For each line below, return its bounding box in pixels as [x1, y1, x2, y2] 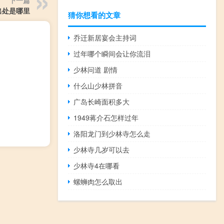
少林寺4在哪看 [73, 160, 120, 171]
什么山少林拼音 [73, 80, 123, 91]
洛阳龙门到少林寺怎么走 [73, 128, 151, 139]
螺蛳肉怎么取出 [73, 176, 123, 187]
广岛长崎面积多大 [73, 96, 130, 107]
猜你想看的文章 [68, 9, 120, 21]
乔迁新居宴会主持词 [73, 32, 137, 43]
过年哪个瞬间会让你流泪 [73, 48, 151, 59]
